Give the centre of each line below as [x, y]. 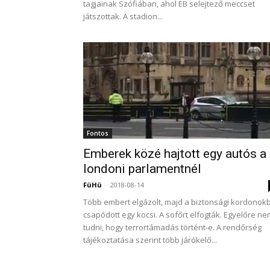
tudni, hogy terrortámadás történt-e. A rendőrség [172, 227]
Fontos [98, 133]
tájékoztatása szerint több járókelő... [150, 240]
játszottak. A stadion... [123, 16]
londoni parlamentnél [142, 169]
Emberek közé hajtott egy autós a [175, 154]
